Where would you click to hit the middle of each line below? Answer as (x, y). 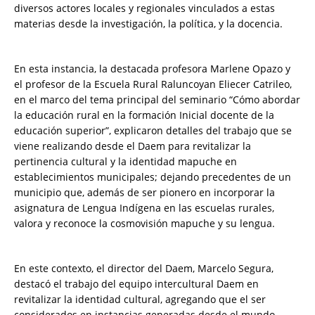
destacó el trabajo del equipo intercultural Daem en (136, 284)
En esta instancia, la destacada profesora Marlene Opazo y (152, 69)
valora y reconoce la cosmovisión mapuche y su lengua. (144, 224)
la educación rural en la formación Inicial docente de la (144, 115)
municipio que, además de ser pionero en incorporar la (144, 193)
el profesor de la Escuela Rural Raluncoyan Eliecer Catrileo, (153, 84)
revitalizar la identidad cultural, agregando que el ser (140, 300)
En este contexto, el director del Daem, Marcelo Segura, (144, 269)
